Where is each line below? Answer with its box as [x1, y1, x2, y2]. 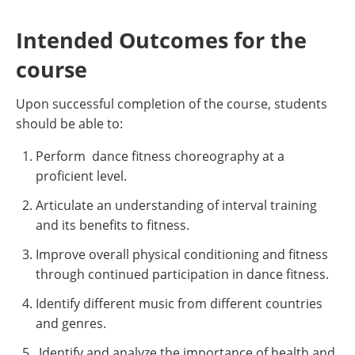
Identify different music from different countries [36, 295, 323, 312]
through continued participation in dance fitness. [36, 265, 329, 283]
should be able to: [16, 115, 123, 132]
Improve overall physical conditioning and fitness [36, 246, 328, 263]
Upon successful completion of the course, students [16, 95, 327, 113]
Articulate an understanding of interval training [36, 197, 317, 214]
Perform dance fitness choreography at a [36, 147, 284, 165]
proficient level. [36, 167, 127, 185]
